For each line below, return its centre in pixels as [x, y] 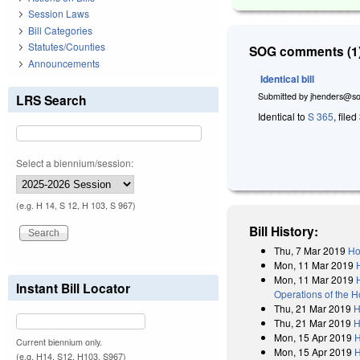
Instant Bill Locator [73, 288]
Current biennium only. [59, 342]
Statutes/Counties [67, 47]
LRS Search [51, 100]
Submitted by [284, 96]
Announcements [64, 63]
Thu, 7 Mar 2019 [310, 250]
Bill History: [284, 231]
